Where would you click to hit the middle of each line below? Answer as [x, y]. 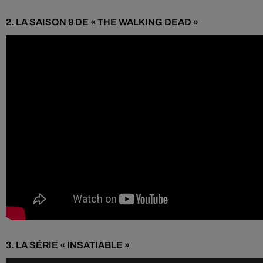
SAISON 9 [51, 22]
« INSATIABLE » [94, 245]
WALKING [141, 22]
